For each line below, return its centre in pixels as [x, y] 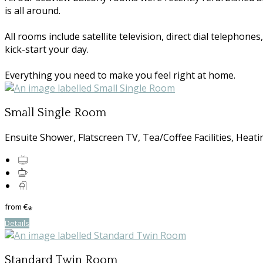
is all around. [33, 11]
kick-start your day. [47, 50]
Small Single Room [55, 113]
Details [17, 223]
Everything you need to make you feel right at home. [120, 75]
